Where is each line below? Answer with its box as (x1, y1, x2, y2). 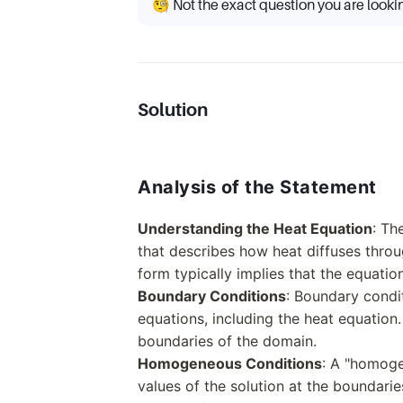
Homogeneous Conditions (138, 354, 322, 372)
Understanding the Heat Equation (138, 219, 372, 237)
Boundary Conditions (138, 287, 286, 305)
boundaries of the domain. (138, 332, 317, 350)
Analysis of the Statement (138, 176, 377, 198)
